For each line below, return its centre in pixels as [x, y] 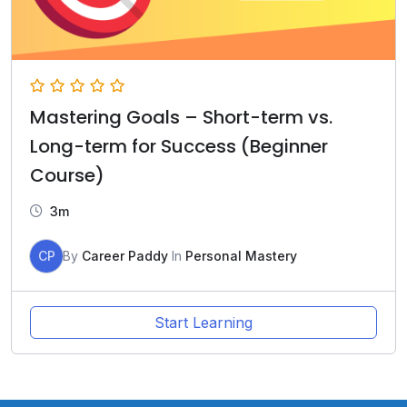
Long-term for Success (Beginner [179, 147]
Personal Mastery [241, 256]
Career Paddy [125, 256]
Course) [67, 176]
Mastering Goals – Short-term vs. [181, 118]
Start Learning [203, 323]
